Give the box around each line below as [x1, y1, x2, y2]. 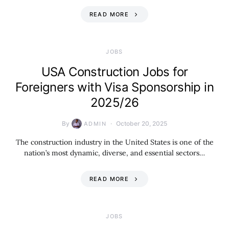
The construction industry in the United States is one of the [15, 138, 214, 147]
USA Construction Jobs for [41, 64, 188, 79]
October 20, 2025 [116, 120, 167, 127]
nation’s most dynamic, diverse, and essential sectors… [24, 148, 205, 157]
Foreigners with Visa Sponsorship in [15, 80, 214, 95]
